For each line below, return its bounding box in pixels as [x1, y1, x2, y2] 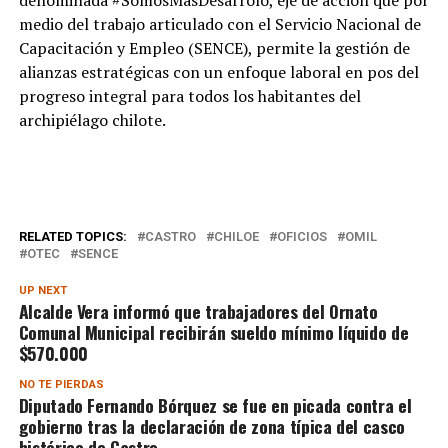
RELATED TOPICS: [18, 229, 127, 244]
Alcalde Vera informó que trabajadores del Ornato [18, 298, 378, 324]
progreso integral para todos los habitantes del [18, 85, 361, 107]
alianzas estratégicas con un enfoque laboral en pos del [18, 61, 419, 83]
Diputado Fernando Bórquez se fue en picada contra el [18, 392, 412, 418]
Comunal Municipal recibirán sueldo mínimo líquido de [18, 319, 409, 345]
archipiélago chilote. [18, 109, 166, 131]
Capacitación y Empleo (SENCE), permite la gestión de [18, 37, 410, 59]
